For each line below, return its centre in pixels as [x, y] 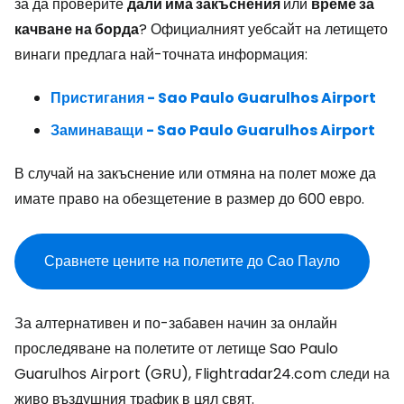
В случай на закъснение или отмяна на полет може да [195, 174]
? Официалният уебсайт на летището [263, 29]
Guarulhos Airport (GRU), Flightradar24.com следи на [202, 374]
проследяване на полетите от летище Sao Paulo [176, 349]
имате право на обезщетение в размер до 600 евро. [189, 199]
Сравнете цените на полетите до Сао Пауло [192, 261]
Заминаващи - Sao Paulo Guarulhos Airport [213, 130]
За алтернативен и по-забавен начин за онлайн [176, 323]
